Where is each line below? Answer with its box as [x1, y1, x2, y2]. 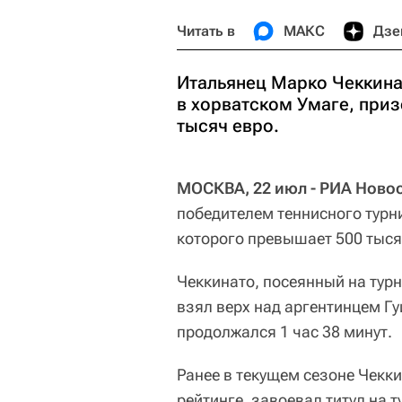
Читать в [177, 22, 235, 39]
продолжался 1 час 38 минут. [177, 322, 392, 341]
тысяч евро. [177, 115, 279, 136]
